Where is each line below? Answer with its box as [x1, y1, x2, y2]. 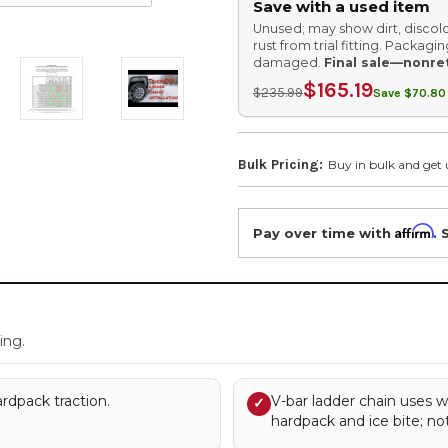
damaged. [253, 55, 324, 71]
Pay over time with [253, 224, 395, 241]
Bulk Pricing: [238, 156, 323, 174]
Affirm [395, 222, 433, 239]
